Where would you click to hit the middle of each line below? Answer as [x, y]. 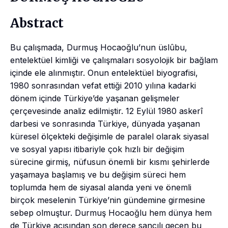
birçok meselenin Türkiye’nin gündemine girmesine [108, 200]
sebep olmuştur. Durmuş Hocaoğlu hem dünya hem [111, 212]
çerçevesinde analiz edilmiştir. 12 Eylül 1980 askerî [106, 111]
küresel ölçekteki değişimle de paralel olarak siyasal [109, 136]
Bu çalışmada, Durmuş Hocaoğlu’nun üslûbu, [99, 47]
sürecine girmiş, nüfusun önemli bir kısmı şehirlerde [110, 162]
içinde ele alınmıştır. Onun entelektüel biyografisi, [104, 73]
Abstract [37, 23]
